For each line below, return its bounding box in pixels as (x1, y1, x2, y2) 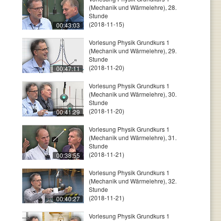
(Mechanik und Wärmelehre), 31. (89, 133, 177, 142)
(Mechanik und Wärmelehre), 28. (89, 3, 177, 11)
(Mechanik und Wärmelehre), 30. (89, 90, 177, 98)
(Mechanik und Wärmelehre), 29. (89, 46, 177, 55)
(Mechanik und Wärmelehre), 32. (89, 177, 177, 185)
